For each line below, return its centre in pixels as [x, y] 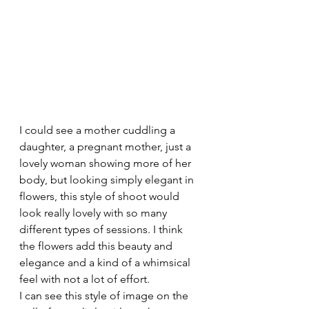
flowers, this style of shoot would [101, 197]
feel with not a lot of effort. [84, 279]
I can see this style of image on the [105, 296]
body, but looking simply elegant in [108, 180]
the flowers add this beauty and [97, 246]
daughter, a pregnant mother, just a [107, 147]
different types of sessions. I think [102, 230]
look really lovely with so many [94, 213]
